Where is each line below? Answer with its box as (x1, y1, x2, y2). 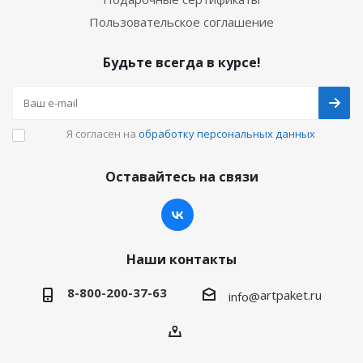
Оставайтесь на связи (105, 167, 258, 186)
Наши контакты (126, 250, 237, 268)
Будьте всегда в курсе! (102, 53, 261, 71)
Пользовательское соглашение (89, 14, 274, 30)
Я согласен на (66, 126, 139, 141)
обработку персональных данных (139, 126, 315, 141)
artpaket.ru (260, 286, 322, 303)
